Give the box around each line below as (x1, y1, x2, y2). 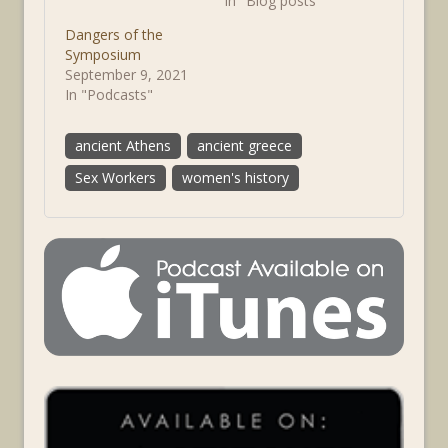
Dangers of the (65, 25, 163, 44)
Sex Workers (75, 168, 156, 187)
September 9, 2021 (65, 65, 188, 84)
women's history (182, 168, 289, 187)
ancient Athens (75, 136, 171, 155)
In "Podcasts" (65, 85, 153, 104)
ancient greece (197, 136, 292, 155)
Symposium (65, 45, 141, 64)
